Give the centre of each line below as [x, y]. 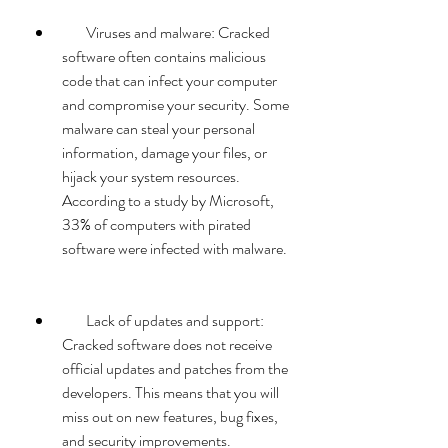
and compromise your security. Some [175, 104]
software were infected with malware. [174, 248]
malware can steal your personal [158, 128]
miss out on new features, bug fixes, [170, 416]
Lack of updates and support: [74, 320]
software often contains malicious [164, 56]
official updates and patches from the [175, 368]
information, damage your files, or [164, 152]
